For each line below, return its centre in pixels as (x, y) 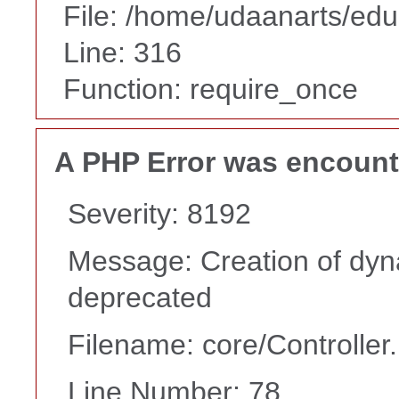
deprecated (140, 298)
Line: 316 (122, 52)
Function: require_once (211, 89)
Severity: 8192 (159, 214)
